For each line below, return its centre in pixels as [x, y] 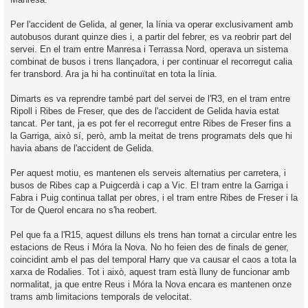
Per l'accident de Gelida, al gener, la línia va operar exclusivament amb [152, 24]
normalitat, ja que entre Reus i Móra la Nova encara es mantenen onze [151, 284]
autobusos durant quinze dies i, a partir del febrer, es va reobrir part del [151, 36]
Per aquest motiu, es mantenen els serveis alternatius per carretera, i [148, 173]
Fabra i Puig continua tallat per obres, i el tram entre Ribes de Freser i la [154, 197]
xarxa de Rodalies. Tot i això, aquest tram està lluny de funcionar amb [150, 272]
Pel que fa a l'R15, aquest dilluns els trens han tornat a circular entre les [154, 234]
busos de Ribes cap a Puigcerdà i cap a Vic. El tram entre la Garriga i [149, 185]
